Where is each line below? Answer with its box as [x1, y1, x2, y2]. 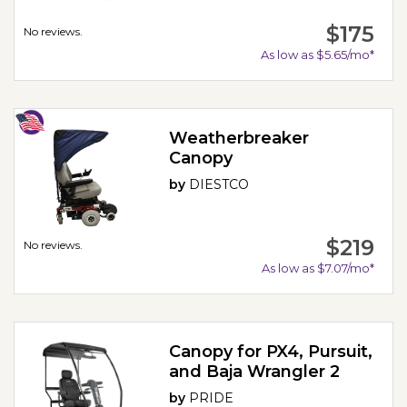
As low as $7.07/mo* [261, 261, 374, 276]
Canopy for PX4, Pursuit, [169, 342, 373, 362]
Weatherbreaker [169, 128, 310, 149]
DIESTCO [189, 176, 250, 194]
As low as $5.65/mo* [260, 47, 374, 63]
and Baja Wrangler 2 [169, 362, 341, 382]
